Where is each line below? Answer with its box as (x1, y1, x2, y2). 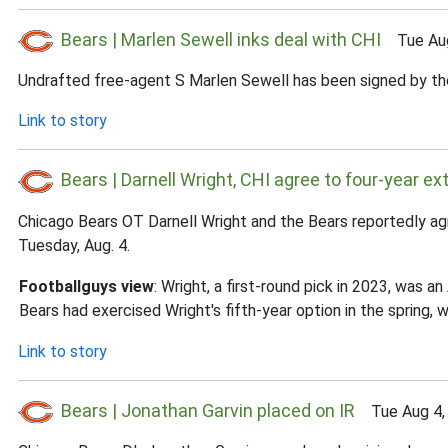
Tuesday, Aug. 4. (18, 235, 130, 255)
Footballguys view (19, 276, 154, 296)
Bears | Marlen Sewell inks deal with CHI (61, 28, 381, 50)
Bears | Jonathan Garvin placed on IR (61, 399, 355, 421)
